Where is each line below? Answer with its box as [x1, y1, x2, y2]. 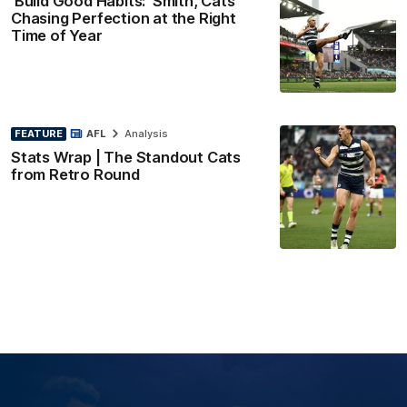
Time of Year [11, 25, 103, 45]
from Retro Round [11, 165, 140, 184]
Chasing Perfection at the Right [11, 8, 236, 27]
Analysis [124, 127, 168, 141]
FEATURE [15, 126, 63, 140]
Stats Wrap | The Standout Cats [11, 148, 241, 167]
